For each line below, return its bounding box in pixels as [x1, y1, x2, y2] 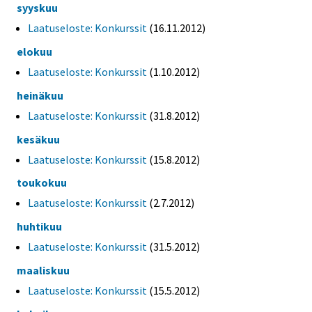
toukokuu [17, 175, 67, 190]
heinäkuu [17, 88, 63, 102]
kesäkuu [17, 132, 60, 146]
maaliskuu [17, 263, 70, 277]
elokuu [17, 44, 52, 58]
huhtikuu [17, 219, 62, 234]
